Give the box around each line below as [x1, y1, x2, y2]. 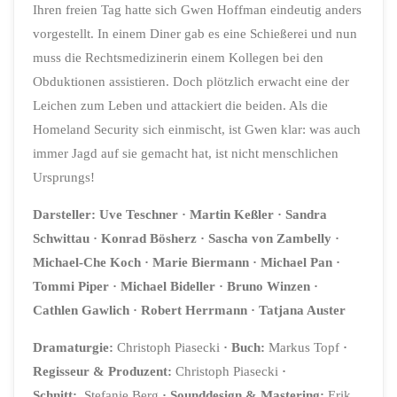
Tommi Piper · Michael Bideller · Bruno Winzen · [33, 278, 319, 294]
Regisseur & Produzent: [33, 363, 173, 379]
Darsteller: [33, 206, 97, 222]
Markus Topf [265, 339, 340, 355]
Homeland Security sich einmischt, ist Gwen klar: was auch [33, 121, 362, 136]
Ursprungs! [33, 168, 96, 184]
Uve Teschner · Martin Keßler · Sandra [99, 206, 328, 222]
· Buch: [220, 339, 266, 355]
